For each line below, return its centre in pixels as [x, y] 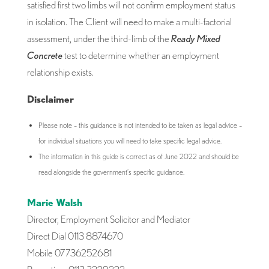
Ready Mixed [195, 38]
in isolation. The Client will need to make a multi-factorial [129, 21]
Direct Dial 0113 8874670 [75, 236]
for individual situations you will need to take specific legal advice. [130, 141]
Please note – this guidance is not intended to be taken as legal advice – [140, 125]
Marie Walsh [54, 202]
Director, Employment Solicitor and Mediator [108, 219]
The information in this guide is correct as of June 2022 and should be [138, 156]
